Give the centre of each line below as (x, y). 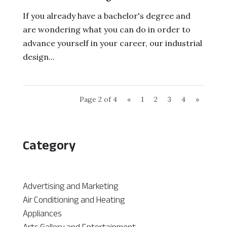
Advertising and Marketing (70, 186)
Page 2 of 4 (99, 99)
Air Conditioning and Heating (74, 199)
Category (49, 145)
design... (39, 56)
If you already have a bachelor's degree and (106, 15)
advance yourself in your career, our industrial (112, 43)
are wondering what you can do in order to (106, 29)
